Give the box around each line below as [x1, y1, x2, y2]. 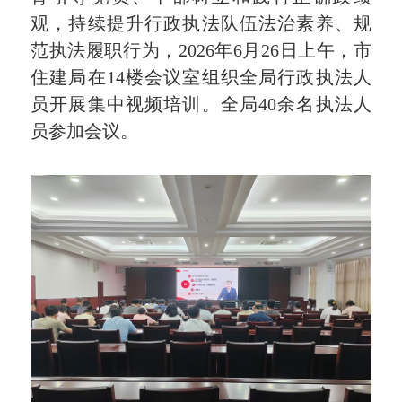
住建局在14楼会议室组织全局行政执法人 [31, 67, 371, 88]
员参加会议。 [31, 121, 139, 142]
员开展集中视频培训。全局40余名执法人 [31, 94, 371, 115]
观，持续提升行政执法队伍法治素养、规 [31, 13, 371, 34]
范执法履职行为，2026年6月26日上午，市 [31, 40, 371, 61]
